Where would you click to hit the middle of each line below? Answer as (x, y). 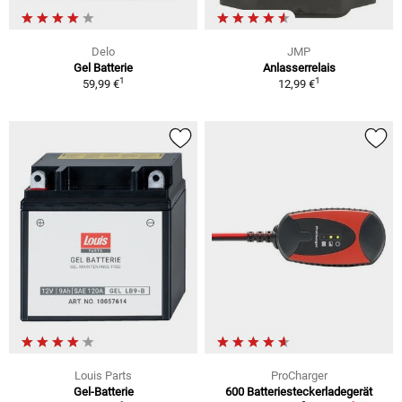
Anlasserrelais (299, 68)
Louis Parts (103, 375)
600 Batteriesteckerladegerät (299, 391)
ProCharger (299, 375)
